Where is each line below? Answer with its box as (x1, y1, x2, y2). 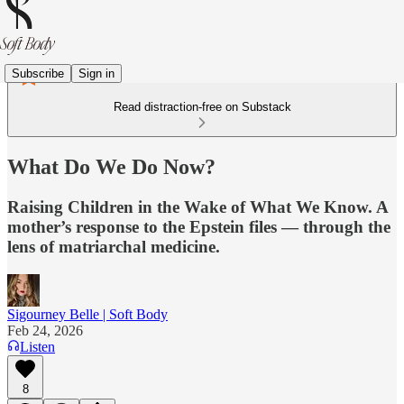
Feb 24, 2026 (7, 322, 83, 338)
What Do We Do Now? (7, 154, 216, 179)
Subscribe (12, 66, 64, 80)
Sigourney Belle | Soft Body (7, 306, 168, 322)
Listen (20, 338, 55, 354)
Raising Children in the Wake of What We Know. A (7, 197, 388, 216)
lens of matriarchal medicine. (7, 236, 220, 256)
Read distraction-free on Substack (113, 100, 291, 114)
